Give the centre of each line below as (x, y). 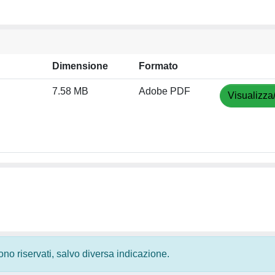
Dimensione (80, 66)
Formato (158, 66)
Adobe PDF (165, 91)
